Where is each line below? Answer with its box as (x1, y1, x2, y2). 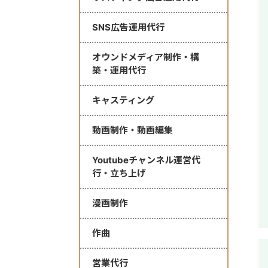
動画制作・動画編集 (92, 124, 173, 136)
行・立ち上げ (92, 167, 146, 179)
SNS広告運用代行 (92, 22, 165, 33)
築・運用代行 (92, 65, 146, 77)
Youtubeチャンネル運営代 (92, 154, 200, 166)
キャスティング (92, 95, 154, 106)
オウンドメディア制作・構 (92, 51, 199, 63)
